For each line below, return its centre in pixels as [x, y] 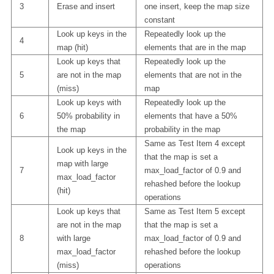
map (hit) [72, 47]
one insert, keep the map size [197, 6]
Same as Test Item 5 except [194, 211]
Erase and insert [86, 6]
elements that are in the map [195, 47]
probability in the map [182, 129]
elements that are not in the [193, 75]
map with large [82, 163]
